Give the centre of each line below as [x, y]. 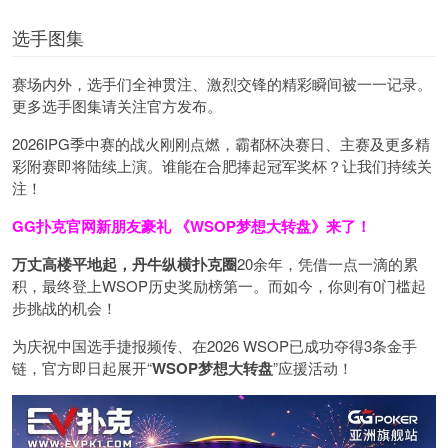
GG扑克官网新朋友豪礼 [93, 225]
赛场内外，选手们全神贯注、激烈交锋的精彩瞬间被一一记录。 [222, 83]
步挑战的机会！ [64, 307]
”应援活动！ [313, 367]
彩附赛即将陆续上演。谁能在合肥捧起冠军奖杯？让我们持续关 [222, 165]
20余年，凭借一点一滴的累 [327, 263]
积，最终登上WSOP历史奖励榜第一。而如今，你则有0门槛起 [219, 285]
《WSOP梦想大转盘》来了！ [273, 225]
